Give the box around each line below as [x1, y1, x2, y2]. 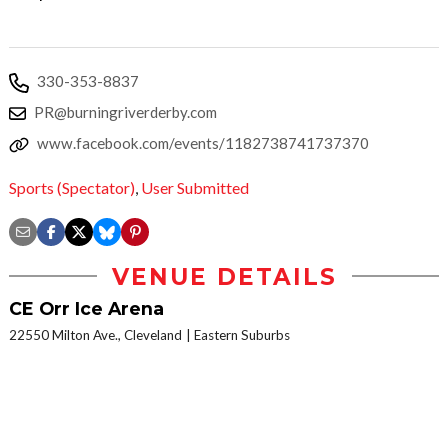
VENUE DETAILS [111, 262, 337, 291]
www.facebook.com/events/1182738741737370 [37, 134, 369, 153]
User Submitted [141, 177, 249, 197]
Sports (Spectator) [9, 177, 135, 197]
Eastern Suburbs [194, 326, 290, 343]
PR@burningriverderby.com [34, 103, 217, 122]
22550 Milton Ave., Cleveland [9, 326, 182, 343]
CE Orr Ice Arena [9, 297, 164, 319]
